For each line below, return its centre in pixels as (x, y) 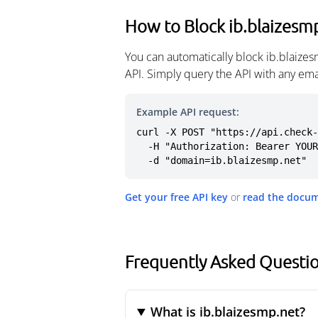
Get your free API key (176, 197)
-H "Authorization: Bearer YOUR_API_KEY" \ (142, 146)
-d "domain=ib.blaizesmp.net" (227, 160)
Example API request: (188, 112)
